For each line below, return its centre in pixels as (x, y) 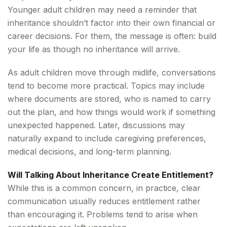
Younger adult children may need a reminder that (102, 10)
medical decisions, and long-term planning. (89, 152)
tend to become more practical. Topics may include (106, 86)
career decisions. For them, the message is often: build (112, 36)
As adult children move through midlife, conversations (112, 72)
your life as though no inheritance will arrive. (94, 49)
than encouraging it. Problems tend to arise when (103, 214)
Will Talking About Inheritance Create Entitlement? (110, 175)
